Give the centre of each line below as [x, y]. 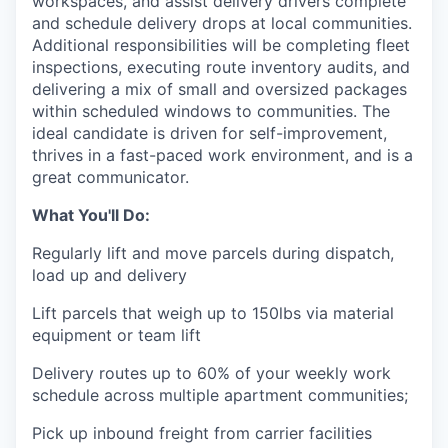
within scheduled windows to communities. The [211, 111]
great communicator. [110, 177]
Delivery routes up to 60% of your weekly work [211, 373]
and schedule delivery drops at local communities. [222, 23]
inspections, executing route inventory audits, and [221, 67]
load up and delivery [109, 275]
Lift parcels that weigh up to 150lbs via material [213, 313]
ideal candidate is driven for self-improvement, [209, 133]
